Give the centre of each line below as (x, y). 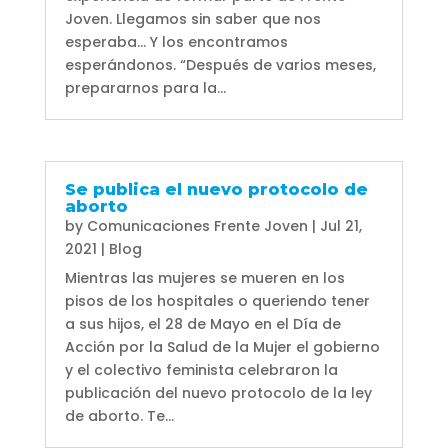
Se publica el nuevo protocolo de (216, 189)
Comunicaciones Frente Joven (197, 225)
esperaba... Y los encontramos (176, 41)
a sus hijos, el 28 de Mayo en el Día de (202, 323)
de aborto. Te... (119, 415)
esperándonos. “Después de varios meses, (220, 64)
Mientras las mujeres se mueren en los (204, 277)
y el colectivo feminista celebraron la (201, 369)
